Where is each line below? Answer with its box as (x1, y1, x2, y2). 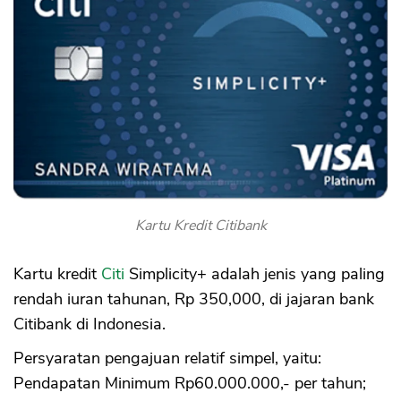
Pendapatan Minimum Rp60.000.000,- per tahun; (13, 371, 366, 394)
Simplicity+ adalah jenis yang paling (129, 262, 385, 285)
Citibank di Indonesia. (13, 312, 166, 335)
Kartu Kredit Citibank (134, 215, 267, 235)
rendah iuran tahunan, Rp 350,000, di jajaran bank (13, 287, 374, 310)
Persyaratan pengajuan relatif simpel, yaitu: (13, 346, 321, 369)
